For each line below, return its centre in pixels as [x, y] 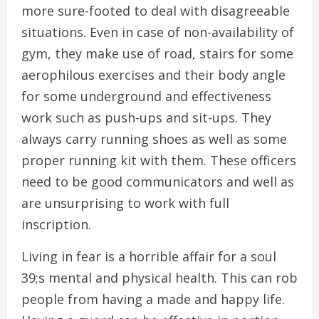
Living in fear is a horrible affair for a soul [149, 257]
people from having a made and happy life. [153, 299]
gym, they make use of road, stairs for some [157, 54]
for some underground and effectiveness [146, 96]
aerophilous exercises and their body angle [153, 75]
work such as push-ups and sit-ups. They [146, 118]
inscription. [56, 225]
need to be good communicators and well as [158, 182]
